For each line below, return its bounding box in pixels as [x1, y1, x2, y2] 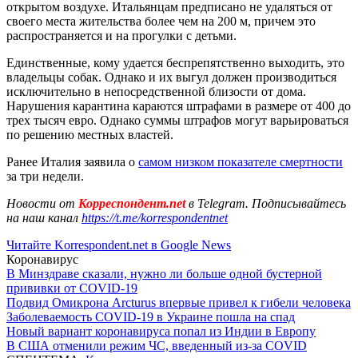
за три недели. [6, 169, 87, 183]
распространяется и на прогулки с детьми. [6, 28, 237, 42]
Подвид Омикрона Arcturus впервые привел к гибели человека [6, 295, 351, 309]
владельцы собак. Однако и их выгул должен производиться [6, 70, 336, 84]
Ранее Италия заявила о [6, 154, 138, 169]
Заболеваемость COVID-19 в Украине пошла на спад [6, 309, 295, 324]
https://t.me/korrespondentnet [82, 210, 228, 225]
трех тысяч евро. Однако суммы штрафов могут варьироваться [6, 113, 348, 127]
